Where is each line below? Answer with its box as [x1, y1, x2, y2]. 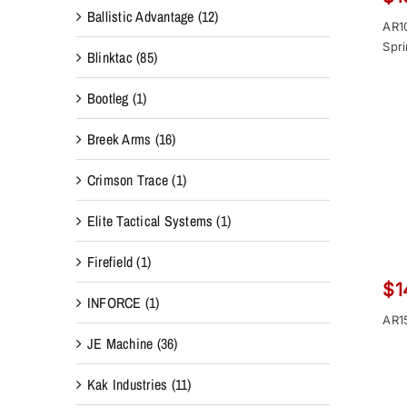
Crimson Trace [86, 169, 169, 190]
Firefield [86, 251, 134, 272]
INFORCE [86, 292, 142, 313]
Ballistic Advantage [86, 5, 194, 26]
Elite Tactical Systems [86, 210, 213, 231]
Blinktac [86, 46, 133, 67]
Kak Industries [86, 373, 168, 394]
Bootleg [86, 87, 129, 108]
